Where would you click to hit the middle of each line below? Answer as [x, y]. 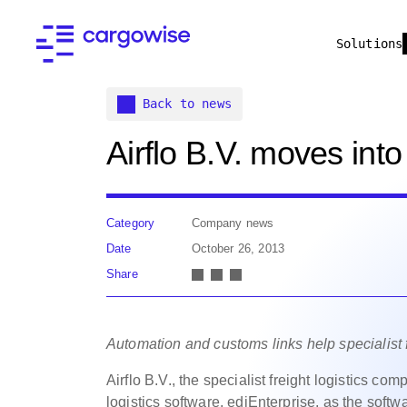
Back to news [187, 104]
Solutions [369, 44]
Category [131, 223]
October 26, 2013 [238, 248]
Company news [233, 223]
